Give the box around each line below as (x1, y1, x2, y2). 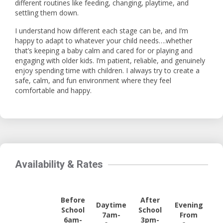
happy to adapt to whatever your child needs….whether (15, 36, 192, 45)
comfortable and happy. (15, 86, 92, 95)
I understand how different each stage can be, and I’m (15, 26, 188, 35)
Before (60, 195, 85, 205)
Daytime (96, 200, 127, 210)
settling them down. (15, 8, 79, 17)
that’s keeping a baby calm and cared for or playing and (15, 46, 193, 55)
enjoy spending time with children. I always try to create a (15, 66, 200, 75)
